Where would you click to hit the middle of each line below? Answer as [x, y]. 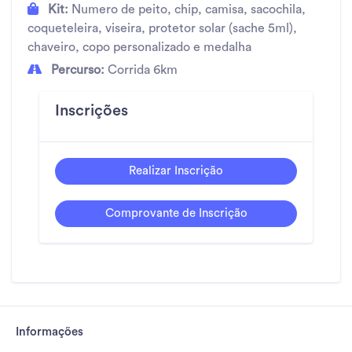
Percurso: [78, 70]
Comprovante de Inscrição [176, 213]
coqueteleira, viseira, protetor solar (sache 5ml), [162, 28]
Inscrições [92, 110]
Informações [49, 332]
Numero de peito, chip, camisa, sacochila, [187, 9]
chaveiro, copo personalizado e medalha [139, 47]
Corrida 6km [141, 70]
